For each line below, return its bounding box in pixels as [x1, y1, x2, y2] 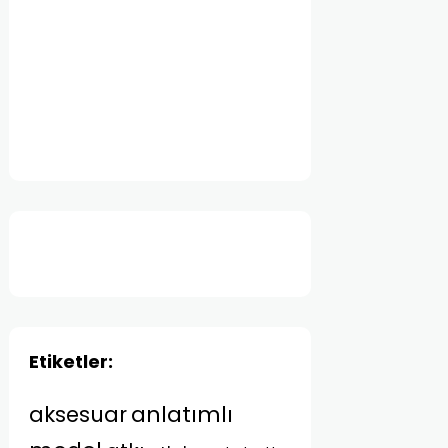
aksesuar [29, 400, 128, 429]
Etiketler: [29, 349, 114, 374]
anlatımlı [131, 399, 234, 430]
